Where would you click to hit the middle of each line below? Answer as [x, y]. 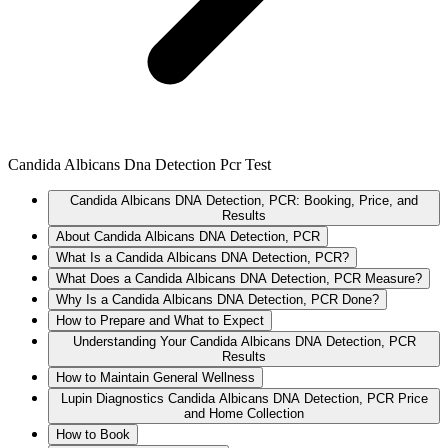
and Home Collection [244, 413]
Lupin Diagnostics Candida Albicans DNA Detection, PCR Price [244, 398]
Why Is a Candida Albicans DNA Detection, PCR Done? [217, 299]
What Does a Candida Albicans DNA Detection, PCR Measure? [239, 278]
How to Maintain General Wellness [155, 377]
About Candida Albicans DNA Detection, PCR [188, 236]
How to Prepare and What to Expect [160, 320]
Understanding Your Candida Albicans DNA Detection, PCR [244, 341]
